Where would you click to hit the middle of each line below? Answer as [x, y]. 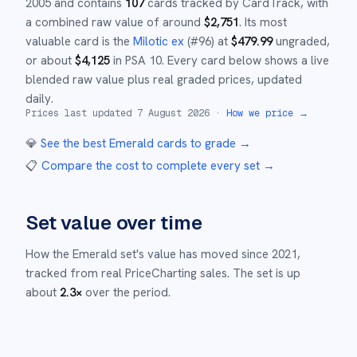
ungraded [300, 41]
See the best [73, 143]
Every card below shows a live [248, 61]
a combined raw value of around [115, 22]
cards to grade [196, 143]
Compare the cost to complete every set [151, 166]
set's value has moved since [194, 254]
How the [47, 254]
